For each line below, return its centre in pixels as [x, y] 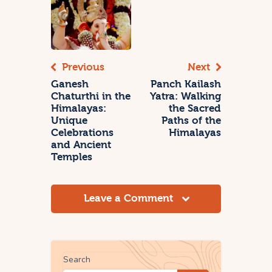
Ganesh [70, 84]
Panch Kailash [186, 84]
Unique [69, 121]
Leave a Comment [130, 199]
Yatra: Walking [185, 97]
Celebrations [82, 133]
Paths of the [191, 121]
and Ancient [81, 145]
